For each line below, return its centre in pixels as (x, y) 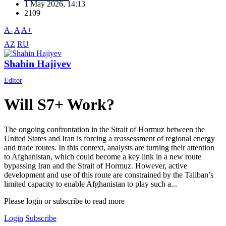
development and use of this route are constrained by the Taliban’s (109, 175)
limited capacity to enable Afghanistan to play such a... (91, 184)
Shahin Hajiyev (38, 64)
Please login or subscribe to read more (64, 201)
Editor (13, 81)
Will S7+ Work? (59, 105)
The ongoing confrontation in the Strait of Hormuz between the (104, 129)
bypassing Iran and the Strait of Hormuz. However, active (96, 165)
